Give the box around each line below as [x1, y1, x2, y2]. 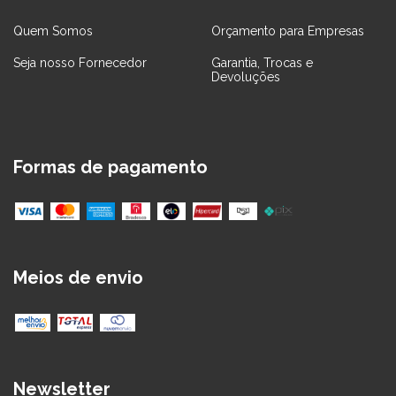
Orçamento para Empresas [211, 23, 364, 38]
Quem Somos [13, 23, 93, 38]
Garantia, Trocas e [211, 55, 313, 70]
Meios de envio [13, 267, 143, 289]
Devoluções [211, 69, 280, 84]
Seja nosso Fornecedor [13, 55, 147, 70]
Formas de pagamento [13, 156, 208, 178]
